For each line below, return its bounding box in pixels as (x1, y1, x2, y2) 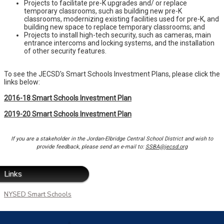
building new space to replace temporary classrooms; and (24, 22, 205, 31)
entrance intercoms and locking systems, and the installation (24, 38, 214, 47)
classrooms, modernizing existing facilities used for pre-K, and (24, 14, 219, 23)
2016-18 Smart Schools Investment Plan (4, 93, 131, 102)
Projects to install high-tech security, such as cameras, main (24, 30, 211, 39)
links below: (4, 77, 40, 86)
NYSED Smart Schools (4, 189, 71, 199)
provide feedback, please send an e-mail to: (36, 143, 145, 150)
